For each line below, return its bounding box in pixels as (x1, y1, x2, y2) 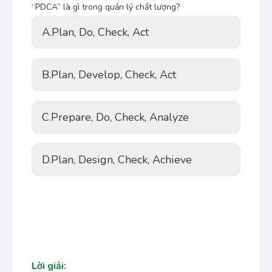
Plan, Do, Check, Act (52, 25, 149, 39)
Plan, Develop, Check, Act (51, 67, 176, 82)
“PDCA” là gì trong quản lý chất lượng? (32, 1, 180, 13)
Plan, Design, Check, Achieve (51, 152, 192, 167)
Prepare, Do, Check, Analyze (51, 110, 189, 124)
